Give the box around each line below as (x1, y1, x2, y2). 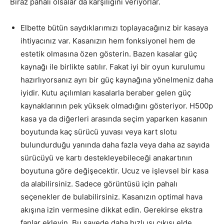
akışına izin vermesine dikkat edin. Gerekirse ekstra (20, 204, 202, 214)
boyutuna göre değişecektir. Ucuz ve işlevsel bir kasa (20, 165, 208, 175)
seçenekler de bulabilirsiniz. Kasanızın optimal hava (20, 191, 202, 201)
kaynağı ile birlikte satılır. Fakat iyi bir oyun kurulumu (20, 61, 205, 71)
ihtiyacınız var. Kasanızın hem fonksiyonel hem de (20, 35, 195, 45)
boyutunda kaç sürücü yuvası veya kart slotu (20, 126, 177, 136)
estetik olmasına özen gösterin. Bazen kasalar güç (20, 48, 197, 58)
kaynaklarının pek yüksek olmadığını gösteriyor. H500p (20, 100, 213, 110)
